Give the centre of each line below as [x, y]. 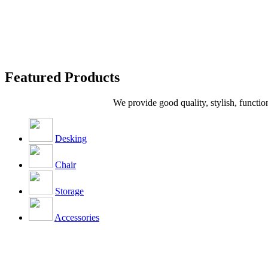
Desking [71, 138]
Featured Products [62, 77]
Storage [69, 191]
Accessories [77, 217]
